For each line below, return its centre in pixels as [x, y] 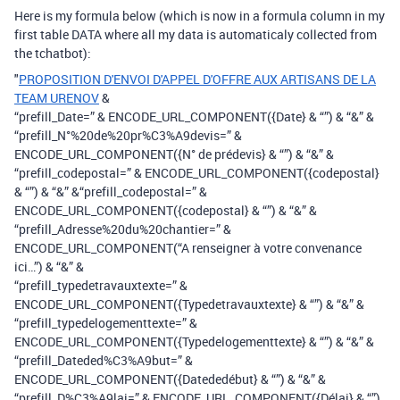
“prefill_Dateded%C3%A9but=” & [104, 360]
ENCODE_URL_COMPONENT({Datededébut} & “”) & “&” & [170, 379]
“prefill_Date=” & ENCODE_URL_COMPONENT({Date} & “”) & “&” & [194, 117]
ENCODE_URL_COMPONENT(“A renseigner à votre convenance [188, 248]
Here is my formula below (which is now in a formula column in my [200, 16]
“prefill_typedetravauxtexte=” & [101, 285]
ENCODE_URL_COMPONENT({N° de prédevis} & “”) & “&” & [174, 154]
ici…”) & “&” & [49, 267]
